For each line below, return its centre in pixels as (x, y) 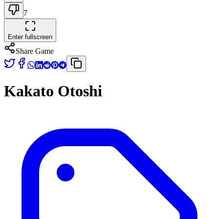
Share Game (35, 51)
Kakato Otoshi (53, 91)
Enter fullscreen (30, 37)
